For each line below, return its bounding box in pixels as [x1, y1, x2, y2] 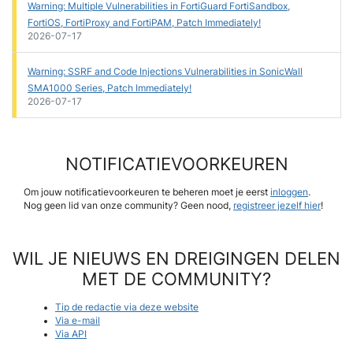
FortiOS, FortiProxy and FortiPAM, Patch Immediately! [28, 16, 261, 28]
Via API [55, 329, 87, 340]
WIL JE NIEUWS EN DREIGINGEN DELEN [13, 248, 340, 269]
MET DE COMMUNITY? [82, 269, 271, 290]
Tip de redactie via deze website [55, 302, 199, 314]
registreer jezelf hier [233, 200, 321, 212]
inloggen [270, 187, 308, 199]
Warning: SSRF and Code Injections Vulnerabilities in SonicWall [28, 65, 303, 77]
